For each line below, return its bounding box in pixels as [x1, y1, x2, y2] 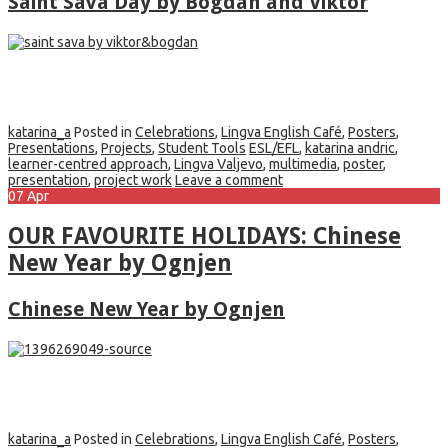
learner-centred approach [8, 156, 168, 173]
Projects [101, 140, 152, 157]
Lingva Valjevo [174, 156, 263, 173]
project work [94, 172, 172, 189]
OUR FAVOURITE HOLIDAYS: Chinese [8, 223, 401, 251]
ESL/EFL [249, 140, 299, 157]
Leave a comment [175, 172, 283, 189]
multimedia [269, 156, 337, 173]
